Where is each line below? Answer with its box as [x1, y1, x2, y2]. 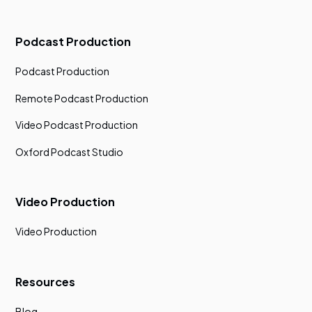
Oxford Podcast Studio [15, 145, 124, 158]
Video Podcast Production [15, 118, 139, 131]
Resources [15, 274, 76, 289]
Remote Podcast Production [15, 91, 149, 104]
